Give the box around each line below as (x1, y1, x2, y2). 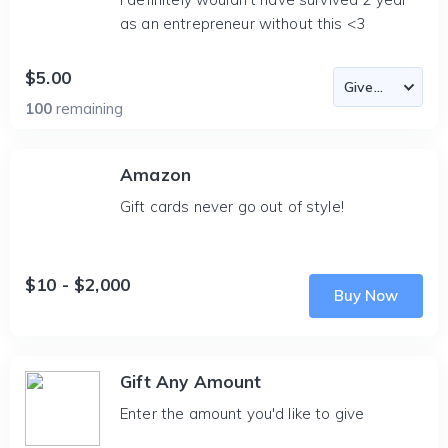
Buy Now (334, 286, 398, 305)
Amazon (120, 164, 192, 185)
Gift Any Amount (120, 371, 262, 392)
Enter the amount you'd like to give (120, 404, 365, 423)
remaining (56, 99, 123, 118)
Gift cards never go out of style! (120, 197, 344, 216)
